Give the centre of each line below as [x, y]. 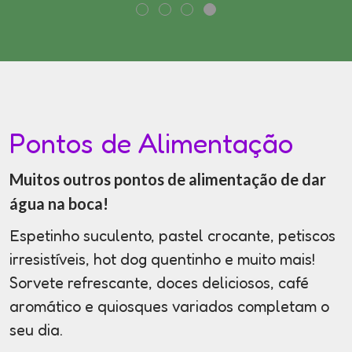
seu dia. [36, 330]
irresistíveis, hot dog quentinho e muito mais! [162, 260]
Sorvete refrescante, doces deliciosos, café [159, 283]
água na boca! [59, 204]
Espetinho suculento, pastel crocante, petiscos [172, 236]
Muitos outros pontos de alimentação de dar [168, 180]
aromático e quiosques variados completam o [169, 307]
